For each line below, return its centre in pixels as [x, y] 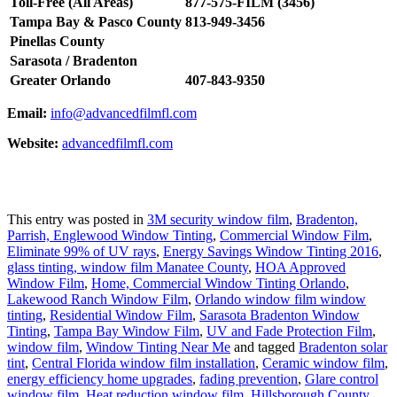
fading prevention [249, 379]
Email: [27, 113]
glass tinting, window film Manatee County [128, 268]
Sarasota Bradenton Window [280, 315]
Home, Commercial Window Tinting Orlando [218, 284]
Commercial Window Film [294, 236]
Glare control [342, 379]
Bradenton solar [343, 347]
